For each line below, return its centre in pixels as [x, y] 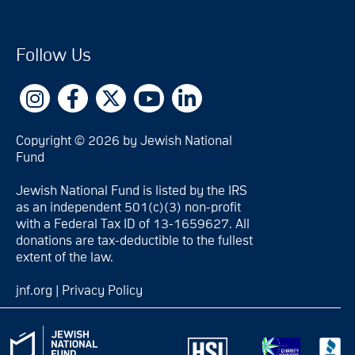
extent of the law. [65, 258]
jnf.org [34, 291]
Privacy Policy [102, 291]
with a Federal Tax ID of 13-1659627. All [133, 224]
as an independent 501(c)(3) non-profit [128, 208]
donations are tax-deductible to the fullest [134, 241]
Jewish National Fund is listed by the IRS [131, 191]
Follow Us [53, 56]
